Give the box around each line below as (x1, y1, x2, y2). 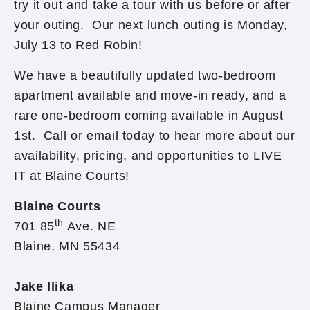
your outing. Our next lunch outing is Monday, (14, 18, 288, 32)
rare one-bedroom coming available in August (14, 109, 284, 122)
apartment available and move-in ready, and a (14, 89, 286, 102)
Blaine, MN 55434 (14, 239, 120, 253)
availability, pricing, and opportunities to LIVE (14, 149, 282, 163)
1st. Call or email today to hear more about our (14, 129, 295, 143)
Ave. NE (64, 219, 116, 233)
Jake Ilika (14, 280, 74, 293)
